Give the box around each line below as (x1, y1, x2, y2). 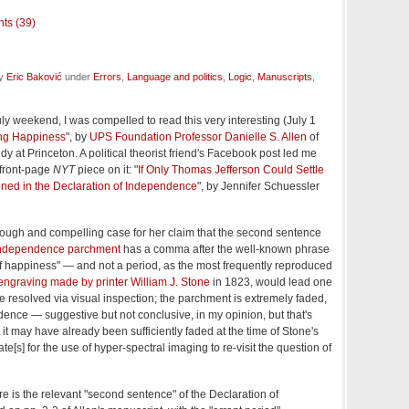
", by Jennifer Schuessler (197, 180, 320, 194)
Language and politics (127, 71, 223, 83)
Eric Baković (6, 71, 62, 83)
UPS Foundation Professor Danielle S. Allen (89, 131, 307, 144)
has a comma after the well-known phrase (121, 243, 330, 257)
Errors (93, 71, 121, 83)
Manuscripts (257, 71, 312, 83)
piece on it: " (75, 163, 138, 177)
